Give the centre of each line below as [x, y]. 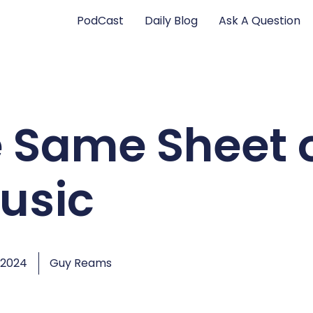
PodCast [101, 20]
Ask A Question [260, 20]
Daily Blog [172, 20]
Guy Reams [81, 263]
